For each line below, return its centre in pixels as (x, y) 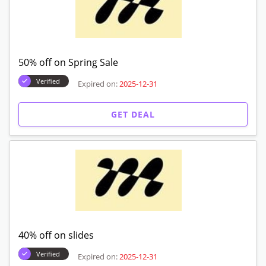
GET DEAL (133, 114)
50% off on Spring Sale (68, 62)
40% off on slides (56, 235)
